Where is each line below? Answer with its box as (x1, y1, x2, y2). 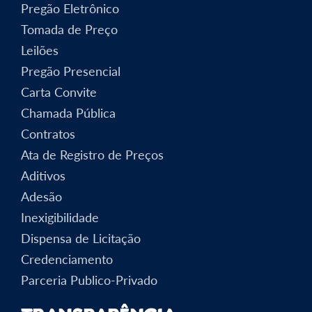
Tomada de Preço (21, 21, 118, 37)
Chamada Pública (21, 104, 116, 120)
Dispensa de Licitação (21, 230, 141, 246)
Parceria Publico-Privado (21, 272, 157, 288)
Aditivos (21, 167, 65, 183)
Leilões (21, 42, 58, 58)
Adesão (21, 188, 62, 204)
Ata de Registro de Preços (21, 146, 164, 162)
